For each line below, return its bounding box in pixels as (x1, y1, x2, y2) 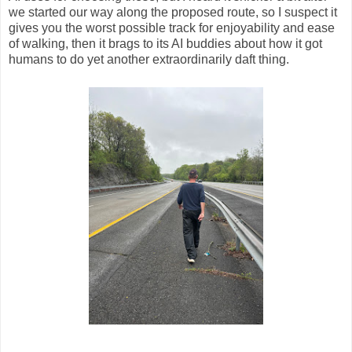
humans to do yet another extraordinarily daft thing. (9, 53, 289, 67)
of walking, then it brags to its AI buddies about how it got (9, 37, 322, 51)
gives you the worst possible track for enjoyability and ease (9, 21, 335, 35)
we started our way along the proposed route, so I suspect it (9, 5, 337, 20)
